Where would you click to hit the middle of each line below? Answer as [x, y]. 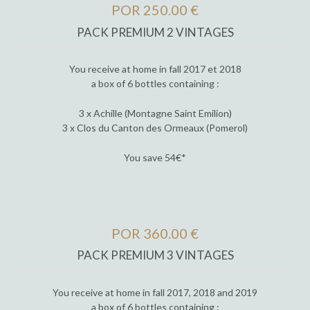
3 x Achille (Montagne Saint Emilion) [155, 113]
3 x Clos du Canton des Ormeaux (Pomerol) [155, 128]
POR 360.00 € [155, 234]
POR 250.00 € [155, 10]
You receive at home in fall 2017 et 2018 [155, 69]
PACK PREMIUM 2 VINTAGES [155, 32]
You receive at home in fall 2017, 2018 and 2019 [155, 292]
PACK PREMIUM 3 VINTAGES [155, 255]
